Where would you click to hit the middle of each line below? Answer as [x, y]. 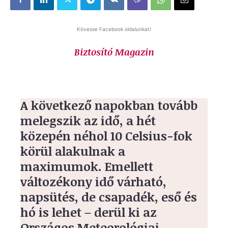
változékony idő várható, [93, 181]
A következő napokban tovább [109, 105]
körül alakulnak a [73, 151]
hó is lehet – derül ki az [89, 212]
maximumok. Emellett [87, 166]
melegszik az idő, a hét [88, 120]
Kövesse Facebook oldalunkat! [114, 29]
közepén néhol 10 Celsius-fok [106, 135]
